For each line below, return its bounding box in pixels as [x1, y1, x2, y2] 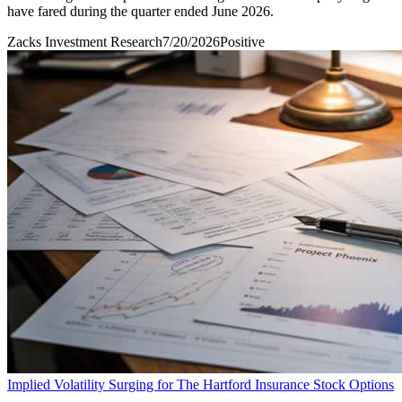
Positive [220, 33, 265, 49]
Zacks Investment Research [7, 33, 162, 49]
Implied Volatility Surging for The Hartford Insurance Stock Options [7, 376, 394, 392]
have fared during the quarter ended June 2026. [7, 3, 274, 19]
